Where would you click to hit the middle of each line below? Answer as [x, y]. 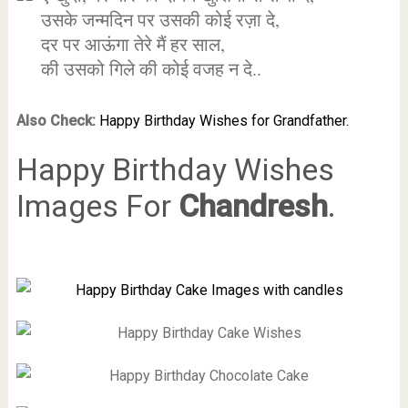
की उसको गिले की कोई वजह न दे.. [151, 69]
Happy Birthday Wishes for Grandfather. [224, 121]
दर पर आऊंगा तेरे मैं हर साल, [133, 44]
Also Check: [56, 121]
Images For [97, 206]
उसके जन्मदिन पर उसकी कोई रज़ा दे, [160, 20]
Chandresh [253, 206]
